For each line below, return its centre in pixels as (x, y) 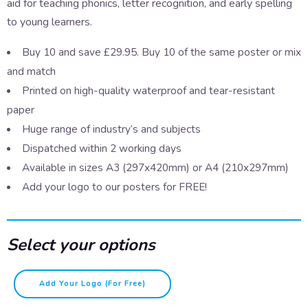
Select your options (81, 245)
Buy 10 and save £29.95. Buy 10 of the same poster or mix (161, 52)
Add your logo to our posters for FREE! (114, 187)
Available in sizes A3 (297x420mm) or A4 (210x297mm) (155, 168)
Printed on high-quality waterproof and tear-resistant (148, 91)
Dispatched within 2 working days (101, 148)
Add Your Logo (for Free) (92, 284)
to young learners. (49, 22)
